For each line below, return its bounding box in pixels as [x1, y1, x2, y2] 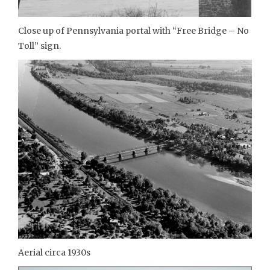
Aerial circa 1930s [18, 246, 90, 258]
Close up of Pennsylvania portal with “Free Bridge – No [18, 25, 249, 36]
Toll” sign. [18, 40, 61, 51]
